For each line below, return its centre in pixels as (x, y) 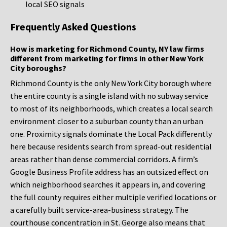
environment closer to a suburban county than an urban (107, 121)
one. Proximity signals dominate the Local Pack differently (111, 134)
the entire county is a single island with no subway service (109, 96)
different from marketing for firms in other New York (107, 59)
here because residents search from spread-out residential (111, 147)
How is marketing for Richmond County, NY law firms (107, 49)
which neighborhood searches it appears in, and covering (108, 185)
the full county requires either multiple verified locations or (113, 197)
